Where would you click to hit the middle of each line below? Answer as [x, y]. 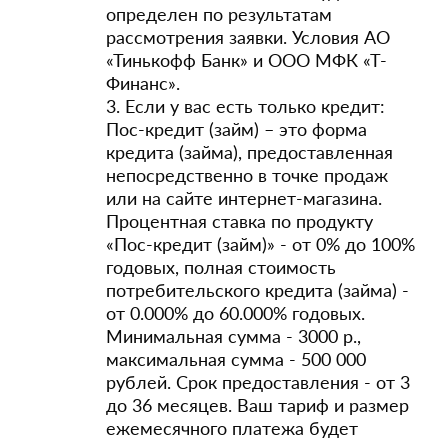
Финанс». [143, 83]
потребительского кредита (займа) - [257, 290]
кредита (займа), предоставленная [249, 152]
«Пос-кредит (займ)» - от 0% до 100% [260, 244]
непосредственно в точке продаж [247, 175]
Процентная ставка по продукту [239, 221]
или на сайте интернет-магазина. [244, 198]
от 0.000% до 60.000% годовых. [235, 313]
